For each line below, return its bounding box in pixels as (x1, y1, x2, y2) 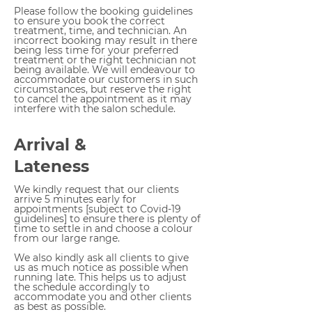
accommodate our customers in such (14, 73, 198, 86)
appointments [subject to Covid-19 (14, 203, 181, 215)
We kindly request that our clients (14, 183, 179, 196)
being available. (14, 63, 92, 76)
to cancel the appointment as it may (14, 93, 192, 105)
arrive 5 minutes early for (14, 193, 136, 205)
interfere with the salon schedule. (14, 102, 178, 115)
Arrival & (14, 135, 86, 155)
